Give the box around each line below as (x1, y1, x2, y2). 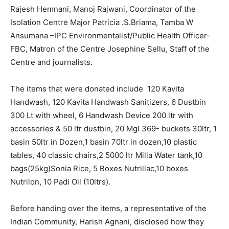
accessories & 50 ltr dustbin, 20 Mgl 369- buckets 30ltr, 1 (10, 124, 217, 134)
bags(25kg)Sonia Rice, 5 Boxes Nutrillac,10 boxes (10, 164, 188, 174)
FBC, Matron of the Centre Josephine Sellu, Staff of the (10, 44, 210, 54)
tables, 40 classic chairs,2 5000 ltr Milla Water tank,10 (10, 150, 202, 161)
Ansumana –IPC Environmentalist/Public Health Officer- (10, 31, 210, 41)
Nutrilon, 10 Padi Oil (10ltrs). (10, 177, 110, 187)
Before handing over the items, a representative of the (10, 203, 207, 214)
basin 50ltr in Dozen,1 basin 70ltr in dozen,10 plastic (10, 137, 197, 147)
